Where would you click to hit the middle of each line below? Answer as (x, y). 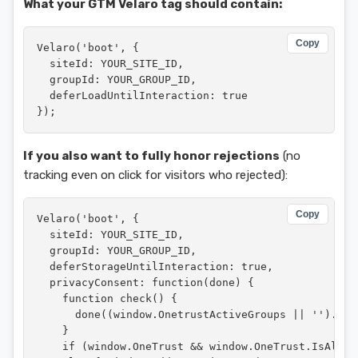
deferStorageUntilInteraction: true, (155, 267)
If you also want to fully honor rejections (151, 156)
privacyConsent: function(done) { (145, 282)
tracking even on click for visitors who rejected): (155, 175)
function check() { (107, 298)
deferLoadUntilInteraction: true (142, 95)
